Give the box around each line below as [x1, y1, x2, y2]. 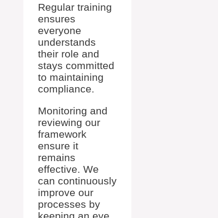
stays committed [38, 60, 114, 71]
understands [38, 36, 96, 48]
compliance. [38, 83, 94, 94]
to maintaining [38, 72, 104, 83]
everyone [38, 25, 81, 36]
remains [38, 152, 75, 163]
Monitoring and [38, 105, 108, 116]
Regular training [38, 1, 112, 13]
